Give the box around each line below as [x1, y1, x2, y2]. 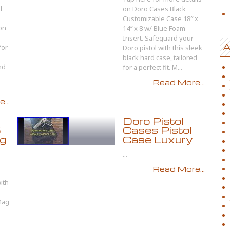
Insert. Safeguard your [123, 33, 194, 43]
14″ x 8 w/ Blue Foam [123, 24, 185, 33]
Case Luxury [123, 133, 193, 146]
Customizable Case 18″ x [123, 14, 198, 23]
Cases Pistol [123, 124, 192, 137]
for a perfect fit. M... [123, 63, 182, 72]
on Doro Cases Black [123, 4, 186, 13]
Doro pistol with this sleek [123, 43, 202, 52]
